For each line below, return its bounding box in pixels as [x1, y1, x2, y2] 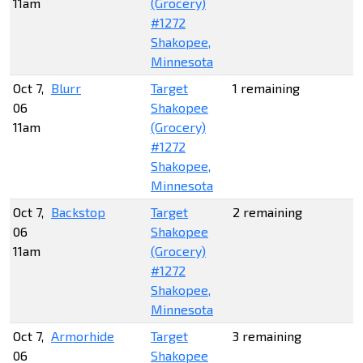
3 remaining [233, 328, 301, 344]
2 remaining [233, 204, 302, 220]
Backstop [51, 204, 105, 220]
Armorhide [51, 328, 114, 344]
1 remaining [233, 80, 300, 96]
